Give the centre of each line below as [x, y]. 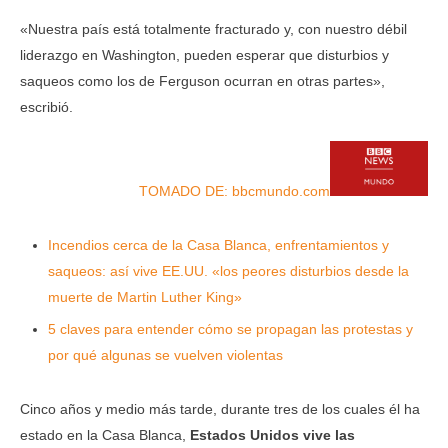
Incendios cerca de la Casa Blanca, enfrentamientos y [218, 245]
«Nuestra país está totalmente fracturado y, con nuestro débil [213, 29]
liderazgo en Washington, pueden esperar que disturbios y [204, 55]
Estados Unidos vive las [272, 435]
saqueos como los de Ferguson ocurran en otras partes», [202, 81]
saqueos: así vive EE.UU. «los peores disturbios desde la [228, 271]
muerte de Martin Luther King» [145, 297]
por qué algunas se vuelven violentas [165, 355]
